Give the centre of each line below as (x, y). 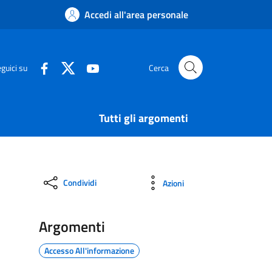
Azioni (173, 183)
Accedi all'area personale (136, 15)
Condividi (80, 182)
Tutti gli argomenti (144, 118)
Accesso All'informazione (89, 250)
